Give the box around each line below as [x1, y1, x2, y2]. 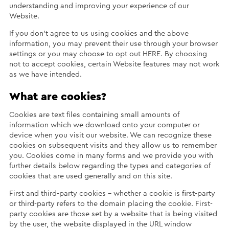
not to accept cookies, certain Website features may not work [9, 60, 219, 68]
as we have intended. [9, 71, 82, 79]
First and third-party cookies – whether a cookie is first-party [9, 190, 215, 198]
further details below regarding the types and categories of [9, 162, 211, 170]
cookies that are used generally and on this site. [9, 172, 172, 180]
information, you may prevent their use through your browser [9, 40, 218, 48]
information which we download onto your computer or [9, 121, 200, 129]
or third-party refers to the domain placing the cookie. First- [9, 200, 213, 208]
